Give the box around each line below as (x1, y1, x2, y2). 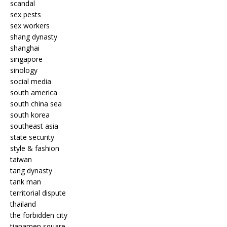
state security (10, 132, 54, 142)
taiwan (10, 154, 32, 164)
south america (10, 87, 57, 97)
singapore (10, 54, 43, 64)
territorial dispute (10, 187, 66, 198)
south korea (10, 109, 50, 120)
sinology (10, 65, 37, 75)
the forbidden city (10, 210, 67, 220)
